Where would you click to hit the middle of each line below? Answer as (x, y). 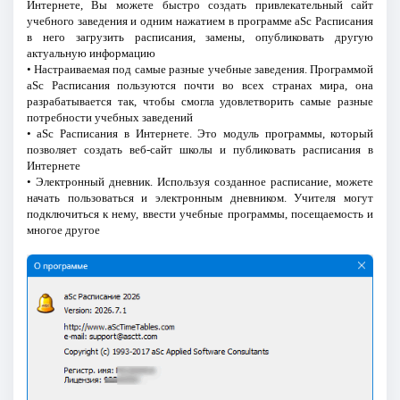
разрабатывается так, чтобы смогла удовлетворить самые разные (200, 102)
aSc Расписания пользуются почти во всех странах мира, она (200, 86)
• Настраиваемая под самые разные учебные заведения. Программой (200, 70)
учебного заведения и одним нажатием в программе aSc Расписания (200, 21)
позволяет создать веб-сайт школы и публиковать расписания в (200, 150)
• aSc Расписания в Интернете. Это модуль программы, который (200, 134)
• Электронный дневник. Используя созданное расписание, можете (200, 182)
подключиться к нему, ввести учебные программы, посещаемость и (200, 214)
